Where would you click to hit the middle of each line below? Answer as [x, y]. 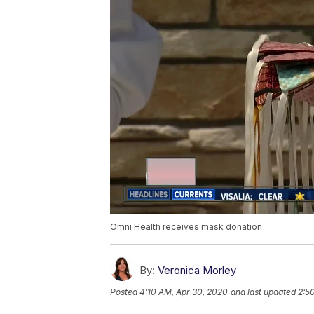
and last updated [263, 292]
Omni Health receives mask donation [186, 227]
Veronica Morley [197, 271]
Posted [125, 292]
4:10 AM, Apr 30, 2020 [184, 292]
